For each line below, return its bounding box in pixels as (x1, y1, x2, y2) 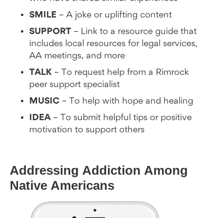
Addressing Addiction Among (10, 163, 188, 178)
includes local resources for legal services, (29, 38, 198, 49)
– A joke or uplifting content (56, 10, 172, 20)
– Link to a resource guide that (71, 26, 197, 36)
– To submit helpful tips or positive (51, 112, 192, 123)
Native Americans (10, 178, 114, 193)
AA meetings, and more (29, 51, 125, 61)
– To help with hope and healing (59, 96, 193, 106)
